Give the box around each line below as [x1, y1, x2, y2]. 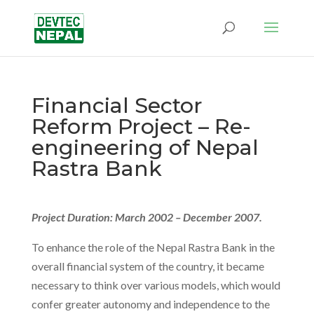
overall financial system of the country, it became [31, 259, 264, 273]
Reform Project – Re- [31, 114, 251, 139]
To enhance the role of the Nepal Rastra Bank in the [31, 240, 275, 254]
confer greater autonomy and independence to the [31, 297, 270, 310]
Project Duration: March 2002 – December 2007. [31, 210, 264, 224]
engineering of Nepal [31, 135, 259, 161]
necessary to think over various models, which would [31, 278, 280, 292]
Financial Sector [31, 93, 203, 118]
